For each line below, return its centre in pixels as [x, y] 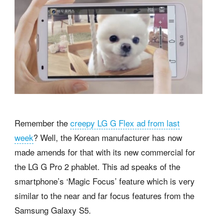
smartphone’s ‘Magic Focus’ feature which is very [105, 181]
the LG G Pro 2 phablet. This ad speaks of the [97, 167]
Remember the [42, 123]
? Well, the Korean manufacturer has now [108, 138]
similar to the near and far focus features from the [104, 196]
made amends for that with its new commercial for [105, 152]
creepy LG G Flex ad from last [125, 123]
